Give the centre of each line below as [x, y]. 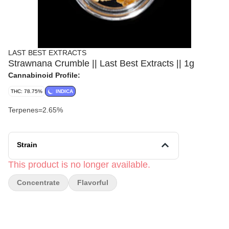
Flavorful [93, 182]
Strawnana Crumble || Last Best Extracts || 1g [101, 63]
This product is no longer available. [79, 165]
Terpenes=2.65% [36, 110]
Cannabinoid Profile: [44, 75]
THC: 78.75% [27, 91]
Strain [27, 145]
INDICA [64, 91]
